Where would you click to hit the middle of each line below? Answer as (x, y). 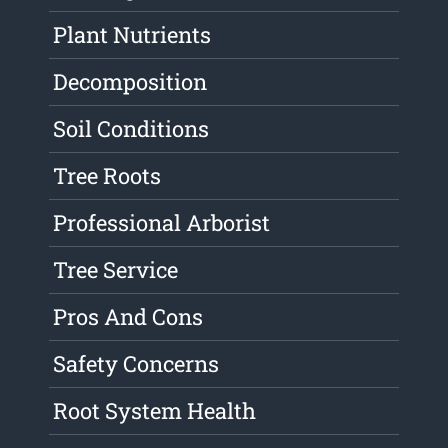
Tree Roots (107, 176)
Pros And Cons (128, 317)
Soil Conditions (131, 129)
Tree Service (116, 270)
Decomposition (130, 82)
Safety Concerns (136, 364)
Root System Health (155, 411)
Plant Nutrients (132, 35)
